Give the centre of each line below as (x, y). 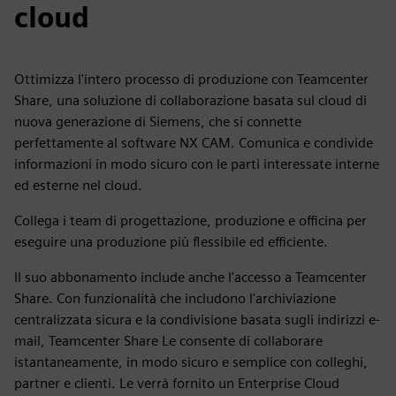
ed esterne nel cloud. (78, 185)
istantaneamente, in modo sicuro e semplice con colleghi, (191, 362)
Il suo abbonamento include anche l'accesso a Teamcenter (190, 277)
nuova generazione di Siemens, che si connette (158, 122)
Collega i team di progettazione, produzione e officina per (190, 221)
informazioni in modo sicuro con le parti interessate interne (197, 164)
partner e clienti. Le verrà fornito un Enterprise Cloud (177, 383)
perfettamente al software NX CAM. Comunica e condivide (194, 143)
